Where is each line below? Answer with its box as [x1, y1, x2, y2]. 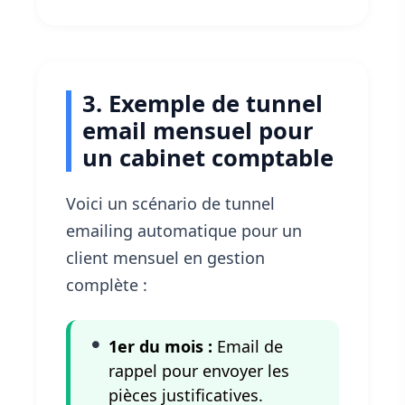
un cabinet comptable [82, 142, 334, 174]
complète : [66, 274, 147, 297]
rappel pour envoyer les [108, 360, 289, 382]
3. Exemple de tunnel [82, 88, 323, 120]
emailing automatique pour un [66, 220, 302, 242]
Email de [212, 335, 283, 358]
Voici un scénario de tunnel [66, 193, 275, 215]
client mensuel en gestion [66, 247, 265, 269]
